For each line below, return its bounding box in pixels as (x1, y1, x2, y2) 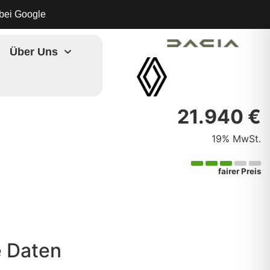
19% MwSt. (211, 133, 261, 145)
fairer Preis (218, 166, 261, 176)
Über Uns (10, 46, 58, 58)
